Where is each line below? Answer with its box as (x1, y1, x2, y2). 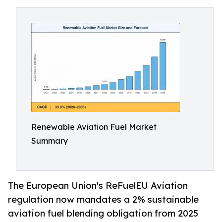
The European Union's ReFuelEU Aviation (8, 180, 188, 191)
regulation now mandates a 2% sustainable (8, 194, 199, 205)
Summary (31, 136, 68, 146)
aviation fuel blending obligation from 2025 (8, 208, 198, 219)
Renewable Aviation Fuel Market (31, 122, 157, 132)
